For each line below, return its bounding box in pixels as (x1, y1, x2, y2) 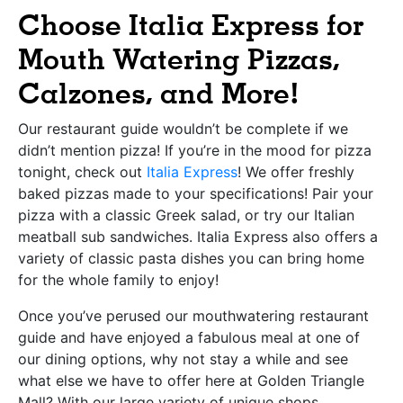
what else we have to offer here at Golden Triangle (18, 372, 364, 390)
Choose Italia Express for (18, 7, 363, 44)
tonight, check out (18, 163, 147, 182)
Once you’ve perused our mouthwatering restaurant (18, 307, 369, 326)
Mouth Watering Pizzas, (18, 41, 340, 78)
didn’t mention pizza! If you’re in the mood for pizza (18, 141, 372, 160)
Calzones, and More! (18, 76, 300, 112)
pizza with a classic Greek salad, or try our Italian (18, 206, 354, 225)
